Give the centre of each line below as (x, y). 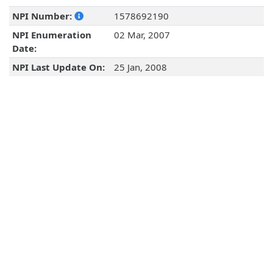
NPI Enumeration (51, 35)
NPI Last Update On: (58, 67)
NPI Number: (43, 16)
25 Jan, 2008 (140, 67)
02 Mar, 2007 (142, 35)
